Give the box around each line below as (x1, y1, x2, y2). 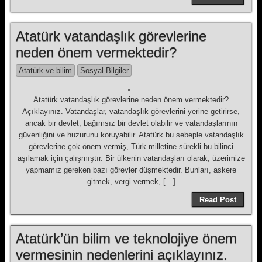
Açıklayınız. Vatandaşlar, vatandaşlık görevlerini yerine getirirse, (22, 107, 240, 116)
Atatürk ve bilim (19, 66, 72, 75)
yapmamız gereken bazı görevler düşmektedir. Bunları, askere (26, 166, 236, 174)
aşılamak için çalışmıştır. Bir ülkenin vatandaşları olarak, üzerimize (17, 154, 245, 163)
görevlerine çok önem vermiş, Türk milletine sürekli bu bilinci (29, 142, 233, 151)
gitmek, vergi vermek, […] (87, 177, 175, 186)
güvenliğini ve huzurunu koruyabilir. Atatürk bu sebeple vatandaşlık (18, 130, 244, 139)
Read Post (199, 195, 236, 204)
